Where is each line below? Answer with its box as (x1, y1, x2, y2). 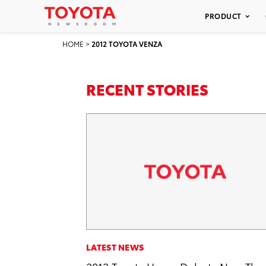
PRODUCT (205, 11, 242, 21)
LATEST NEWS (86, 240, 144, 253)
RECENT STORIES (86, 78, 208, 99)
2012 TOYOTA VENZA (91, 39, 162, 49)
